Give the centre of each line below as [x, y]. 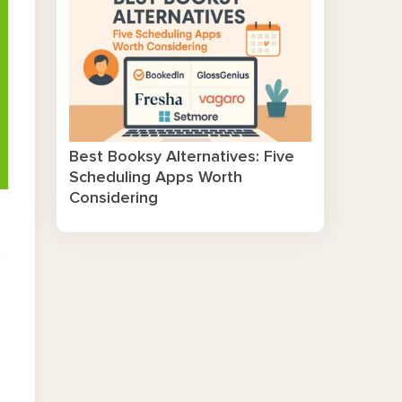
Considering [113, 199]
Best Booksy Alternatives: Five [181, 157]
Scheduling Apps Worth [155, 178]
